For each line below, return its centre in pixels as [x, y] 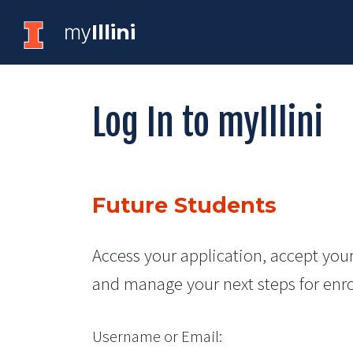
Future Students [184, 205]
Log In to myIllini [208, 122]
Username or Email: [157, 337]
